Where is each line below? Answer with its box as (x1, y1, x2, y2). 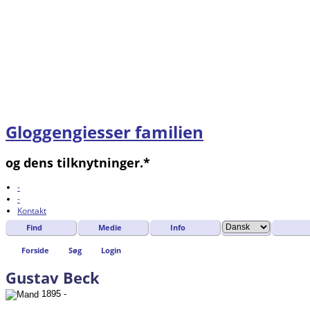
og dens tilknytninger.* (6, 154, 150, 172)
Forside (21, 245, 49, 256)
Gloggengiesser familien (6, 120, 203, 144)
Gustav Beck (6, 266, 100, 288)
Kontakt (17, 205, 46, 217)
